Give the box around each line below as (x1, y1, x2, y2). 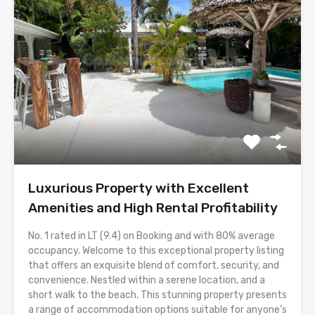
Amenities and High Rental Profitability (28, 199, 278, 216)
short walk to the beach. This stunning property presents (28, 288, 287, 301)
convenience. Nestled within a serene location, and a (28, 274, 265, 286)
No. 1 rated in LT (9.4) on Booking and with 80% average (28, 229, 275, 242)
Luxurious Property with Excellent (28, 179, 249, 196)
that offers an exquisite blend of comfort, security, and (28, 259, 279, 271)
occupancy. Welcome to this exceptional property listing (28, 244, 284, 257)
